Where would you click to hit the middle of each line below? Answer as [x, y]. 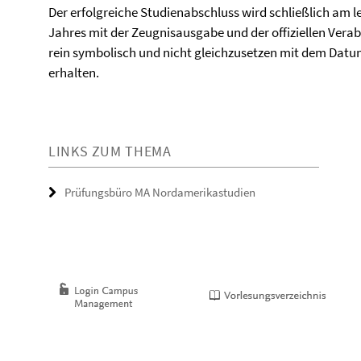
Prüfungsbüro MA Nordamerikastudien [160, 192]
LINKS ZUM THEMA [110, 151]
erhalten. [75, 73]
